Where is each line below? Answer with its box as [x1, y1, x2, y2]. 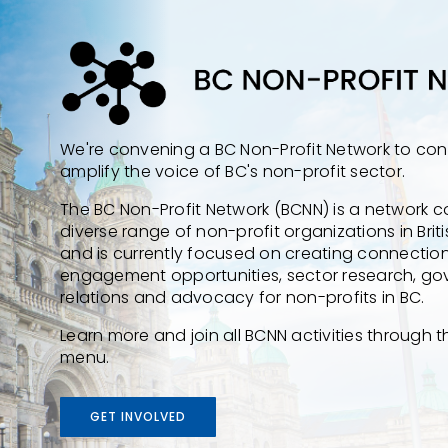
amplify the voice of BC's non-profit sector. [60, 160, 406, 184]
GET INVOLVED [90, 408, 187, 426]
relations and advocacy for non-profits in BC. [60, 286, 425, 310]
